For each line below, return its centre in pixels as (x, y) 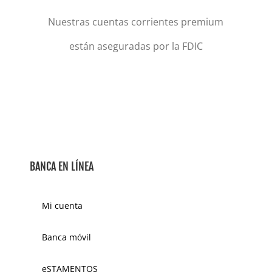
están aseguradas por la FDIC (136, 46)
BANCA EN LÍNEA (62, 167)
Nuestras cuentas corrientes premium (136, 22)
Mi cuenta (63, 206)
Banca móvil (67, 237)
